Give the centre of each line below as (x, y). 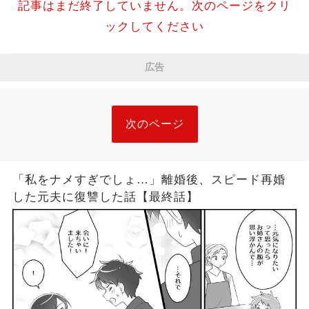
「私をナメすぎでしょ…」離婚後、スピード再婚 (149, 179)
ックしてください (154, 26)
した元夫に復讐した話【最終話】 (105, 197)
